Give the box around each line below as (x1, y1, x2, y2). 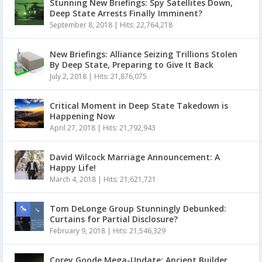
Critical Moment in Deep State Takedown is (50, 99, 228, 111)
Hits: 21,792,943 (103, 122, 156, 133)
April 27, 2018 (50, 122, 95, 133)
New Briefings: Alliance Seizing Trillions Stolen (50, 48, 237, 60)
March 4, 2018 (50, 174, 96, 184)
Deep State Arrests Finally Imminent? (50, 7, 202, 19)
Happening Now (50, 110, 115, 122)
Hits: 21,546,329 (113, 225, 166, 236)
